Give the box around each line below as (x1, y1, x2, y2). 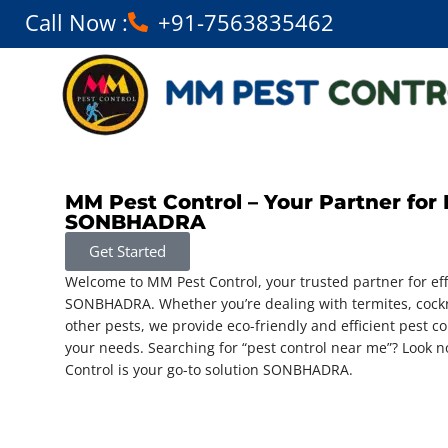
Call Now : (25, 7, 128, 37)
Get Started (89, 241, 166, 261)
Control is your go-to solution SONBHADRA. (65, 360, 353, 379)
